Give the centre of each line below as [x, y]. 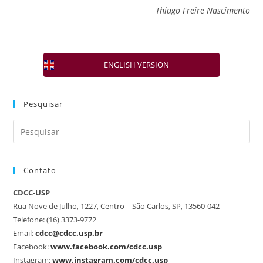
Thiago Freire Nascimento [203, 10]
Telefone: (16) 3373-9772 [55, 220]
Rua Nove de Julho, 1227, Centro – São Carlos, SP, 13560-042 [117, 206]
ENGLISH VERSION [136, 65]
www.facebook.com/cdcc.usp [107, 247]
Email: [23, 233]
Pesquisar [43, 104]
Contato [40, 170]
